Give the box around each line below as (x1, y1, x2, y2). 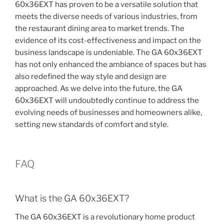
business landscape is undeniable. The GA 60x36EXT (15, 48, 202, 57)
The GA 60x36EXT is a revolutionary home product (15, 212, 195, 222)
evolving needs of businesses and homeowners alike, (15, 108, 202, 117)
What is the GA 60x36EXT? (15, 192, 129, 203)
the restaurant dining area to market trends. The (15, 24, 184, 33)
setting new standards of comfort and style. (15, 120, 168, 129)
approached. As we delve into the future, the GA (15, 84, 182, 93)
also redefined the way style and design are (15, 72, 166, 81)
